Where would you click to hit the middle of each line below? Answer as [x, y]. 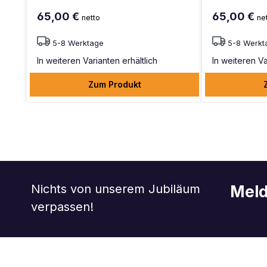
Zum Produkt [114, 84]
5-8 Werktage [78, 43]
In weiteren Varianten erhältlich [97, 60]
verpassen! [62, 207]
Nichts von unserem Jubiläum [116, 189]
